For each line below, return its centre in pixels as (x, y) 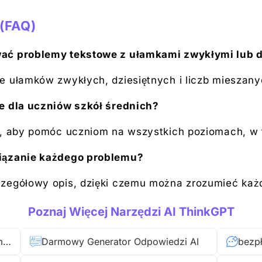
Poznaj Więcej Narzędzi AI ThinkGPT (131, 212)
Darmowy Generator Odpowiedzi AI (120, 242)
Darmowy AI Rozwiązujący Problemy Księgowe (7, 242)
